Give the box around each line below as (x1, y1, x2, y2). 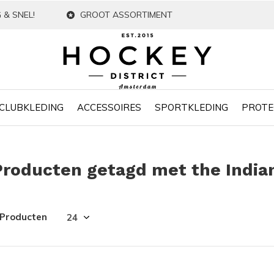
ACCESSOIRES (76, 101, 141, 113)
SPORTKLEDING (154, 101, 228, 113)
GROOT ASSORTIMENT (78, 9, 172, 20)
